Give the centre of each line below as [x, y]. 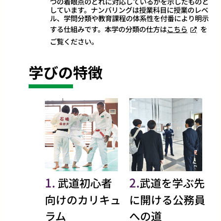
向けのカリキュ [83, 199]
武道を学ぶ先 [172, 182]
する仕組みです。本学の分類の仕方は [109, 29]
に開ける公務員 [167, 199]
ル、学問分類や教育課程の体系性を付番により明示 [129, 18]
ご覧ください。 [74, 41]
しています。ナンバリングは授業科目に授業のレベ [129, 9]
